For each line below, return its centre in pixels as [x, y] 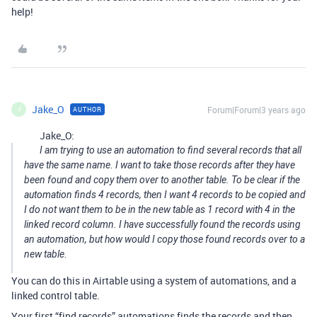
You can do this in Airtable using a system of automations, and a [154, 280]
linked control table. [56, 295]
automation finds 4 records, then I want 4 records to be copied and [165, 194]
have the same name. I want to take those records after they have [160, 165]
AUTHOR [87, 109]
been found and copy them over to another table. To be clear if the [162, 179]
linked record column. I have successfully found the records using [162, 224]
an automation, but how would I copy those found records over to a [165, 239]
